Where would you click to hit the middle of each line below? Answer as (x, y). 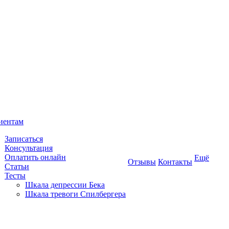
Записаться (24, 139)
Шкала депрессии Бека (65, 185)
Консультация (29, 148)
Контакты (175, 162)
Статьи (17, 166)
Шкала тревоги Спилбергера (75, 194)
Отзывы (142, 162)
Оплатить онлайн (35, 157)
